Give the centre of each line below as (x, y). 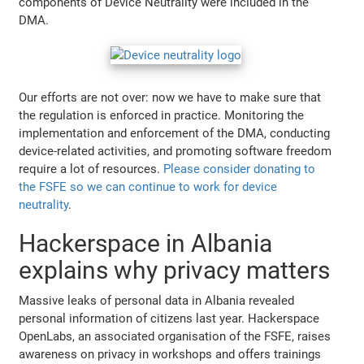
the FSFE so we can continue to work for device (148, 186)
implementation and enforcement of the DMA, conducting (175, 133)
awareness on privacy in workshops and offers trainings (170, 354)
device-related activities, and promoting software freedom (175, 151)
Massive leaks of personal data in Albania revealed (157, 300)
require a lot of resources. (91, 169)
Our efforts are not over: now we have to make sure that (170, 97)
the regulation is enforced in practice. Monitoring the (162, 115)
